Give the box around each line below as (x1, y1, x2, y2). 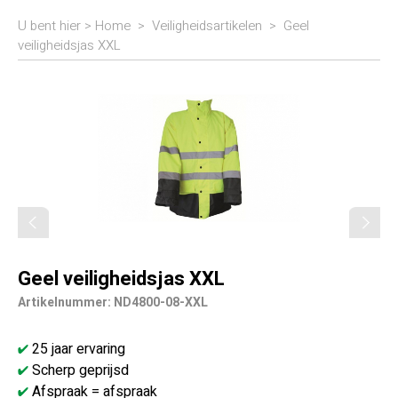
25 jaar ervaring (28, 338, 125, 360)
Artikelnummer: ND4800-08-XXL (18, 293, 208, 312)
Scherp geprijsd (28, 360, 129, 381)
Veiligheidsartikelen (152, 16, 262, 36)
